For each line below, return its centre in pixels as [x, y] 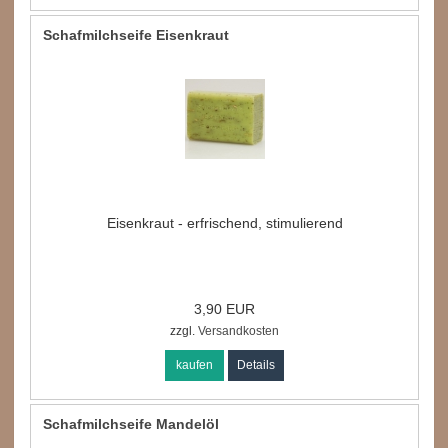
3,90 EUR [225, 308]
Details [256, 364]
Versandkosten [237, 330]
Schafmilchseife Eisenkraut [136, 34]
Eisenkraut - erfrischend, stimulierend [224, 222]
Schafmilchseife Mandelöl [131, 423]
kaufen [195, 364]
